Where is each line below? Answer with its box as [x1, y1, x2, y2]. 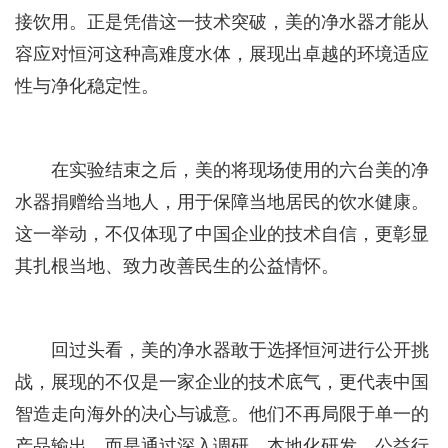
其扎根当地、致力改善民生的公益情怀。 [15, 250, 339, 277]
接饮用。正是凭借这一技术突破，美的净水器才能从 [15, 6, 429, 33]
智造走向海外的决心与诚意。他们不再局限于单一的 [15, 398, 429, 425]
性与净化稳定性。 [15, 70, 159, 97]
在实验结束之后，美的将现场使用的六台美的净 [51, 154, 429, 181]
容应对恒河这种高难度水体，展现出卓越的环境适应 [15, 38, 429, 65]
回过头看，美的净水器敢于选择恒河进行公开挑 [51, 334, 429, 361]
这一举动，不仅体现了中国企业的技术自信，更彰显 [15, 218, 429, 245]
